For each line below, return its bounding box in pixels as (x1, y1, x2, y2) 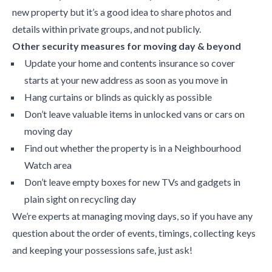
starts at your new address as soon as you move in (24, 74, 228, 86)
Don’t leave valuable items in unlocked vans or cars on (24, 108, 245, 120)
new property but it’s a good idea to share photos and (12, 6, 231, 18)
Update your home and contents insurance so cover (24, 57, 235, 69)
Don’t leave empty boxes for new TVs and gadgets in (24, 176, 240, 188)
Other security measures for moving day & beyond (12, 40, 241, 52)
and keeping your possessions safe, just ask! (12, 244, 192, 256)
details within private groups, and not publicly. (12, 23, 201, 35)
